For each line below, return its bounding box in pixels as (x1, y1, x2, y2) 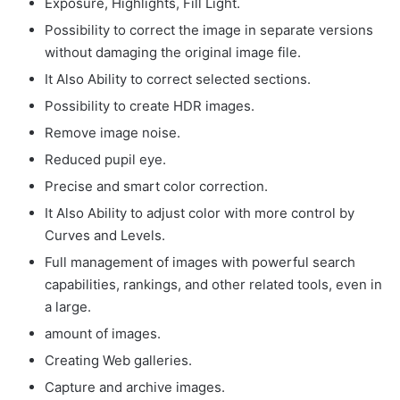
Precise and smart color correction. (45, 177, 268, 195)
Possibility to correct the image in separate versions (45, 21, 373, 38)
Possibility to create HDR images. (45, 96, 254, 114)
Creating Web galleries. (45, 351, 192, 369)
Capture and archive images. (45, 378, 225, 396)
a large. (45, 297, 91, 315)
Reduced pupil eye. (45, 150, 166, 168)
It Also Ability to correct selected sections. (45, 70, 311, 87)
